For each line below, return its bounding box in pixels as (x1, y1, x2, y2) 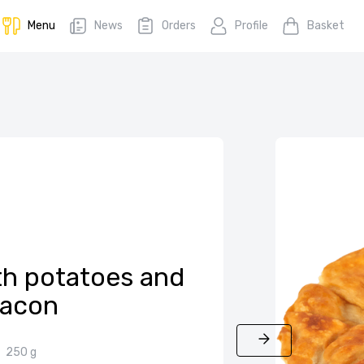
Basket (307, 19, 344, 32)
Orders (162, 19, 196, 32)
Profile (235, 19, 268, 32)
